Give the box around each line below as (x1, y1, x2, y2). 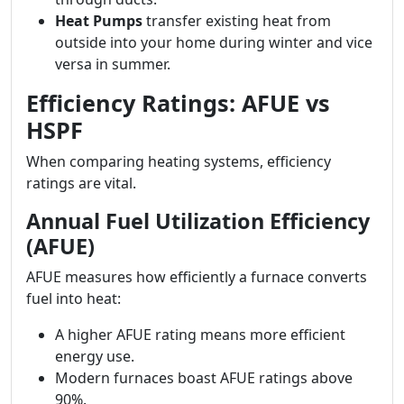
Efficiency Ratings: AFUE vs (26, 87, 330, 118)
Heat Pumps (55, 11, 142, 31)
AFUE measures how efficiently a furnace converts (26, 267, 367, 287)
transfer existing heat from (142, 11, 331, 31)
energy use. (55, 346, 134, 366)
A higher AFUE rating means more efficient (55, 325, 345, 344)
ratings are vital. (26, 173, 136, 193)
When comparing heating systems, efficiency (26, 151, 331, 171)
